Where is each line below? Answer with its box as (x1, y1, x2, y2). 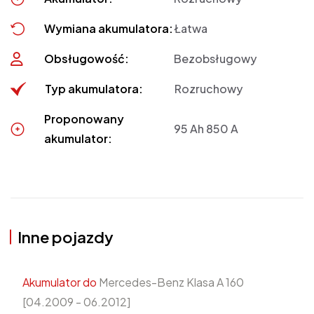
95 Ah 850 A (174, 121, 239, 136)
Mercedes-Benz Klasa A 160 (97, 274, 244, 289)
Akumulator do (22, 274, 97, 289)
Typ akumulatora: (45, 81, 143, 96)
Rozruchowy (174, 81, 243, 96)
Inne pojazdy (18, 226, 114, 247)
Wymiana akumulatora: (44, 20, 174, 36)
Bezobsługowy (174, 50, 257, 66)
